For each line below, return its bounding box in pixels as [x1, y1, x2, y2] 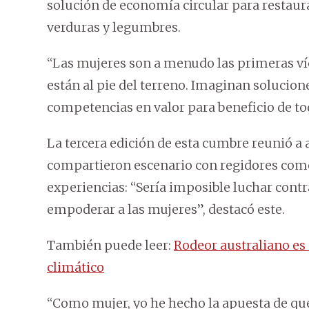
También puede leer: [47, 237, 174, 254]
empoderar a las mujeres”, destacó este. [47, 201, 285, 218]
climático [47, 259, 104, 276]
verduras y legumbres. [47, 19, 181, 36]
